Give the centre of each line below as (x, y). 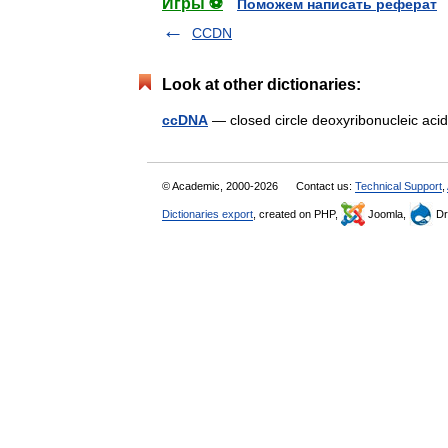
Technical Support (398, 186)
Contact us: (325, 186)
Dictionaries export (207, 214)
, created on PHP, (297, 214)
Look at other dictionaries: (261, 84)
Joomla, (387, 214)
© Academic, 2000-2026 (221, 186)
